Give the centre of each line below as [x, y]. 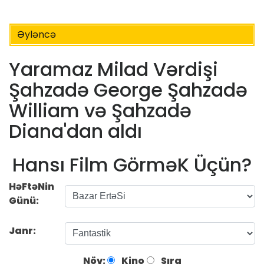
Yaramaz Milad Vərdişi [113, 70]
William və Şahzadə [100, 111]
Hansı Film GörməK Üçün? [132, 164]
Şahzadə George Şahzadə [128, 90]
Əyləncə [37, 34]
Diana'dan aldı [75, 131]
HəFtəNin [32, 186]
